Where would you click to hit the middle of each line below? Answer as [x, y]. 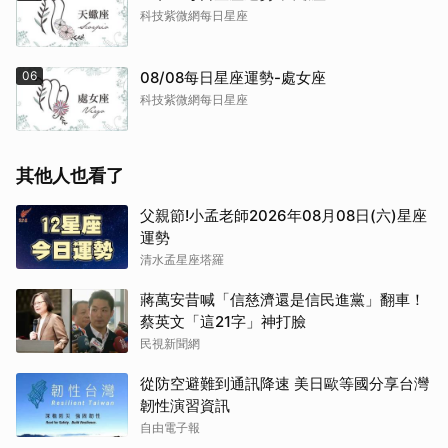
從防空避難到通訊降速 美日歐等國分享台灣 [284, 383]
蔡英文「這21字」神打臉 [223, 321]
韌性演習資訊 [185, 405]
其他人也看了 [70, 175]
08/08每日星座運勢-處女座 [233, 77]
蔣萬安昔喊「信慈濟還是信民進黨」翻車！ [282, 299]
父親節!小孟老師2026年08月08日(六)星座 [283, 215]
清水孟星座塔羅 [182, 259]
